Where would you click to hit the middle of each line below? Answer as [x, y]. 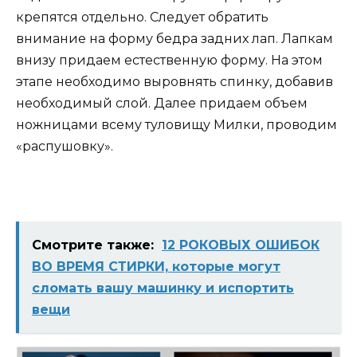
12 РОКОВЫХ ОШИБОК [241, 245]
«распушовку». [65, 147]
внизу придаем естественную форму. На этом [169, 61]
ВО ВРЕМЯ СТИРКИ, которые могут [156, 267]
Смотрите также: [93, 245]
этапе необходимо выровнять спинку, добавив [175, 82]
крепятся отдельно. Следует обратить [142, 18]
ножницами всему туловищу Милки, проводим [177, 125]
